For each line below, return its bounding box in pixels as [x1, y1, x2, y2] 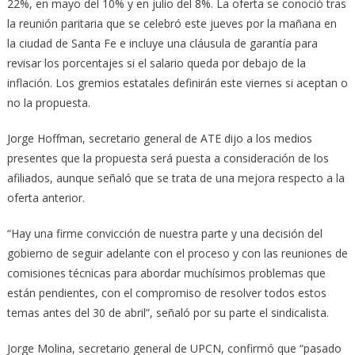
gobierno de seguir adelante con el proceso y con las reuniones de [6, 246, 348, 261]
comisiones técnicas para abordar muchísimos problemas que [6, 265, 326, 281]
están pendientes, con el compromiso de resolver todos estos [6, 285, 326, 301]
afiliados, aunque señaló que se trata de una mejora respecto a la [6, 170, 345, 186]
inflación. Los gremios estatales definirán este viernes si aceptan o [6, 75, 348, 91]
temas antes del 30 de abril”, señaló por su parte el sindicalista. [6, 305, 329, 321]
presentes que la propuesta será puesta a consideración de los [6, 151, 329, 166]
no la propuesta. [6, 95, 90, 111]
